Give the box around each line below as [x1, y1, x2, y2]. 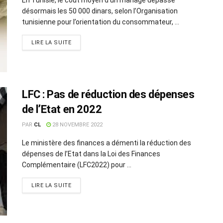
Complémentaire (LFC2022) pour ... [22, 161, 131, 169]
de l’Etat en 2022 [22, 103, 102, 116]
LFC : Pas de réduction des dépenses [22, 88, 195, 101]
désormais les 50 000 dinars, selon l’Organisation [22, 6, 178, 15]
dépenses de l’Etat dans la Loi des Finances [22, 150, 160, 158]
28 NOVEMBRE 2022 [51, 121, 103, 128]
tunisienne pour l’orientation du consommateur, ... [22, 17, 179, 26]
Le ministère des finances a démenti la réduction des [22, 139, 191, 147]
